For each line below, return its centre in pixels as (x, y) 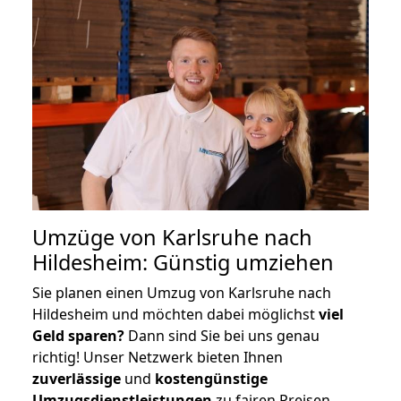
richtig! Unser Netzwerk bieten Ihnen (158, 357)
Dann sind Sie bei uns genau (222, 335)
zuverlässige (77, 378)
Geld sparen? (78, 335)
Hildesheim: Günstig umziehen (183, 262)
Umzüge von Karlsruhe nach (172, 237)
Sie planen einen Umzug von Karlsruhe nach (182, 292)
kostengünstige (211, 378)
